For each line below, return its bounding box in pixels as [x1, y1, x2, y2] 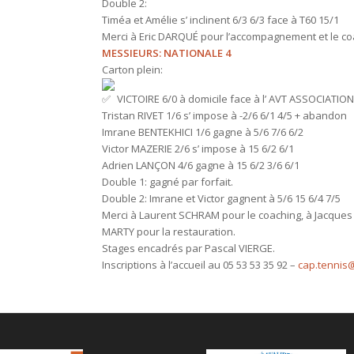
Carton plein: [102, 62, 164, 77]
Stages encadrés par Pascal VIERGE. [102, 241, 276, 255]
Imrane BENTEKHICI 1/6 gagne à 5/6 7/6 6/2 [102, 125, 304, 139]
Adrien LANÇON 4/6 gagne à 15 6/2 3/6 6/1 [102, 158, 300, 172]
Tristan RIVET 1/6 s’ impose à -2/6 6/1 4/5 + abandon [102, 108, 348, 122]
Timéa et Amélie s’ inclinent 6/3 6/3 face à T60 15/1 [102, 13, 340, 27]
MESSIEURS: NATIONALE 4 [102, 46, 232, 60]
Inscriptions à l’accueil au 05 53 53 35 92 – [102, 258, 299, 272]
